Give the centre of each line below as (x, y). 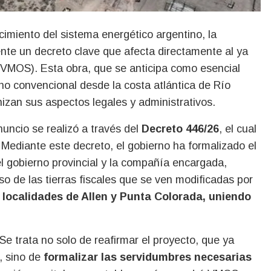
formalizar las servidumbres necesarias (148, 257)
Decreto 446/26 (180, 129)
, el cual (238, 129)
